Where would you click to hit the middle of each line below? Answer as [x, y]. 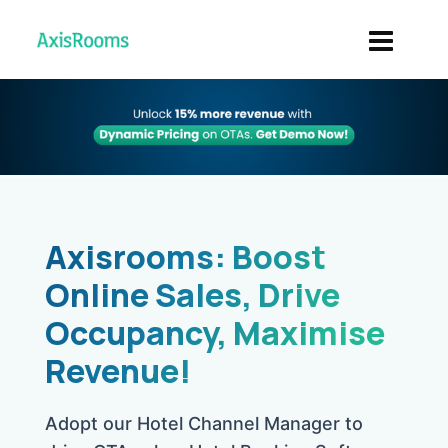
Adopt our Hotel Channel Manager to [204, 423]
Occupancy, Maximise [215, 332]
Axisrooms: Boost [185, 256]
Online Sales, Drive [192, 294]
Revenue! [118, 370]
